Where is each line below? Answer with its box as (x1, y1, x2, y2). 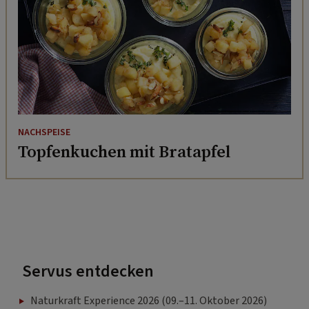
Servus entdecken (22, 259, 154, 284)
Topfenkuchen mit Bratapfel (18, 140, 230, 163)
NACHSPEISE (18, 126, 70, 140)
